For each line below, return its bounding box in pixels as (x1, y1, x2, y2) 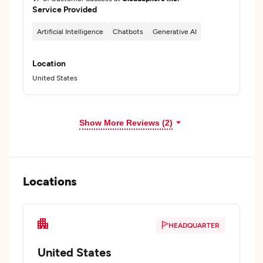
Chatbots (113, 27, 143, 35)
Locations (23, 174, 77, 188)
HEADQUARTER (168, 221, 220, 229)
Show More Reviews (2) (79, 118, 173, 127)
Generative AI (153, 27, 197, 35)
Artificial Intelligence (37, 27, 103, 35)
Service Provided (32, 4, 97, 14)
